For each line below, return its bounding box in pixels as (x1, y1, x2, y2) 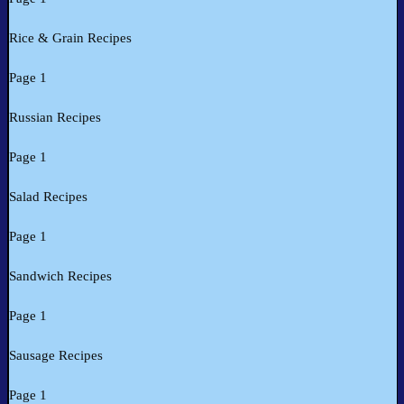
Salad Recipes (9, 189, 87, 205)
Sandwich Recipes (9, 269, 112, 284)
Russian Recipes (9, 110, 101, 125)
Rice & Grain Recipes (9, 31, 132, 46)
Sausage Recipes (9, 348, 103, 363)
